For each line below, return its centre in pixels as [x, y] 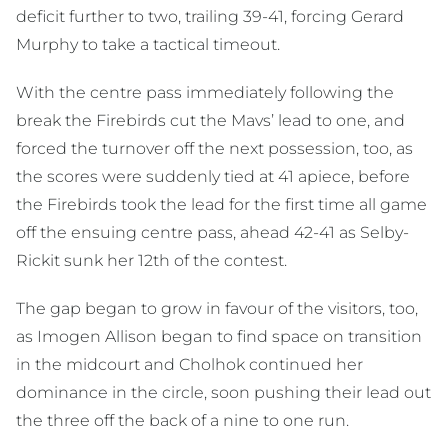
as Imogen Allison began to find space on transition [219, 337]
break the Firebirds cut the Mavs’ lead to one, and [210, 121]
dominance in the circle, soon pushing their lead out [223, 393]
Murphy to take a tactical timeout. [148, 45]
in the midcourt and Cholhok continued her [189, 365]
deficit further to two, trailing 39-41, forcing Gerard [210, 17]
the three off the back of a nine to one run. [182, 421]
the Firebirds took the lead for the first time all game [221, 205]
